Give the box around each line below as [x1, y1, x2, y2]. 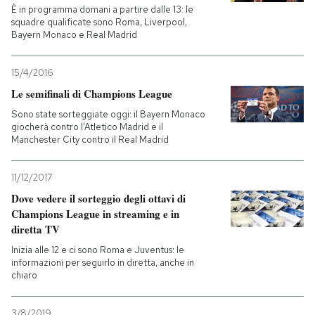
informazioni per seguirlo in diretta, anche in [11, 257, 194, 269]
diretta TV [11, 221, 60, 237]
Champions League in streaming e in [11, 206, 179, 221]
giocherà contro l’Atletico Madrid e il [11, 121, 163, 133]
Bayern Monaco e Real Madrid [11, 29, 137, 41]
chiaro [11, 269, 37, 281]
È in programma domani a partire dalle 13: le [11, 4, 193, 15]
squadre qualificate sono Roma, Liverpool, [11, 16, 187, 28]
